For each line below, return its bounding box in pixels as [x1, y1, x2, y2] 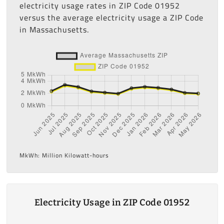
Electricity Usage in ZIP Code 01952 [34, 197, 190, 208]
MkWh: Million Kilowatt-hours [19, 149, 109, 161]
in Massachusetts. [19, 21, 89, 37]
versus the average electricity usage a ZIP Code [19, 9, 203, 25]
